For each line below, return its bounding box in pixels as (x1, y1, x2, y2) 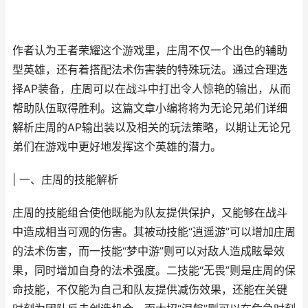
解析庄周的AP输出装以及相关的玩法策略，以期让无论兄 (12, 121, 291, 134)
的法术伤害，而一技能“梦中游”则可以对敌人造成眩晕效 (12, 245, 285, 258)
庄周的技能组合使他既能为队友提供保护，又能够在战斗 (12, 206, 287, 219)
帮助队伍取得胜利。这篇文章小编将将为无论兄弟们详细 (12, 102, 287, 115)
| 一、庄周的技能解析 (12, 173, 118, 186)
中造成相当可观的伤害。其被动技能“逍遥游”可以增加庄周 (12, 225, 296, 239)
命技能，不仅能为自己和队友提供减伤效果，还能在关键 (12, 283, 287, 296)
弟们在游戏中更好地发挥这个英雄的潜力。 (12, 140, 221, 153)
